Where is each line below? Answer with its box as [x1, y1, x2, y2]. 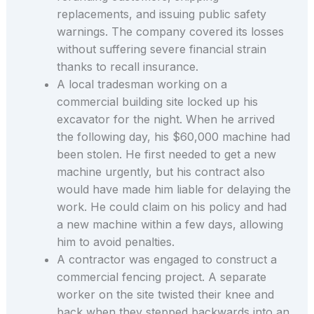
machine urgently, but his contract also [56, 165, 265, 179]
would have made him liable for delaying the [56, 182, 291, 197]
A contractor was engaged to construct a [56, 252, 277, 267]
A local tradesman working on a [56, 77, 227, 92]
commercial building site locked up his [56, 95, 258, 109]
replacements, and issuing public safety [56, 7, 266, 22]
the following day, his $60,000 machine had [56, 130, 290, 144]
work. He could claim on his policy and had [56, 200, 287, 214]
